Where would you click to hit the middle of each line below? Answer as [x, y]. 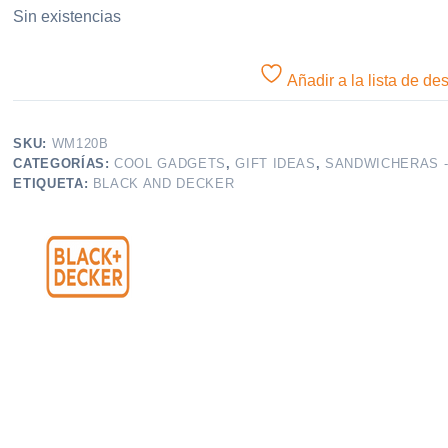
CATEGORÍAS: [64, 163]
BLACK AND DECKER [163, 183]
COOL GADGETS [170, 163]
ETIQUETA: [53, 183]
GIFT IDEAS [275, 163]
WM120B [80, 143]
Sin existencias [67, 16]
